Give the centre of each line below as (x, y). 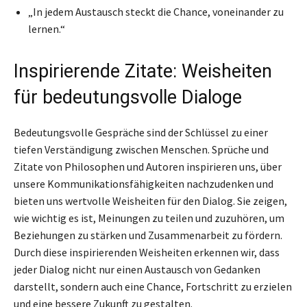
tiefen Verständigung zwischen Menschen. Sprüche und (141, 149)
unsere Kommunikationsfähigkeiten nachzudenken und (144, 183)
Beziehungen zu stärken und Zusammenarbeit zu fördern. (148, 235)
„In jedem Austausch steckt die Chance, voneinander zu (156, 11)
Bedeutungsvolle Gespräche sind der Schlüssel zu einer (141, 132)
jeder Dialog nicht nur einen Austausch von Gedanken (137, 269)
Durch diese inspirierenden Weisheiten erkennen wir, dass (147, 252)
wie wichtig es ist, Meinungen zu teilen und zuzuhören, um (149, 218)
